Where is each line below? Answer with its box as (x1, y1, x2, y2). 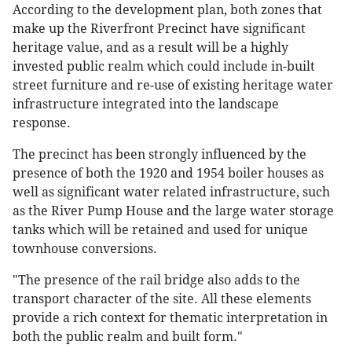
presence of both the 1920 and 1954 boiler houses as (13, 165, 324, 181)
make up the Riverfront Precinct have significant (13, 20, 306, 36)
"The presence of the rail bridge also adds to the (13, 272, 300, 288)
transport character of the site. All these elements (13, 291, 311, 306)
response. (13, 115, 71, 130)
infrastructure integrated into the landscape (13, 96, 279, 112)
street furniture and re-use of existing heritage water (13, 77, 333, 93)
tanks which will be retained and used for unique (13, 222, 308, 237)
